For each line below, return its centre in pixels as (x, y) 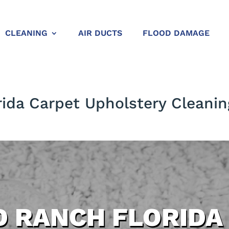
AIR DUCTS (100, 33)
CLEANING (26, 33)
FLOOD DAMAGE (176, 33)
